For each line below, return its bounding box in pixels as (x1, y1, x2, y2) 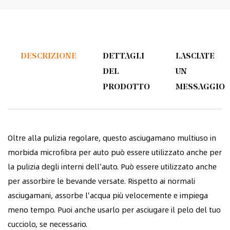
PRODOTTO (102, 83, 150, 92)
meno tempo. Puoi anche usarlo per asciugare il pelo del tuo (8, 203, 221, 215)
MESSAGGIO (175, 83, 225, 92)
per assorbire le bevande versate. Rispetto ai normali (8, 175, 195, 186)
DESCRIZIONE (21, 52, 77, 61)
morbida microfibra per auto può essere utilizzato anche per (8, 146, 222, 158)
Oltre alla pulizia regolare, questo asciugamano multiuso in (8, 131, 216, 143)
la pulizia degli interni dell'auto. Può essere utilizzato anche (8, 160, 217, 172)
